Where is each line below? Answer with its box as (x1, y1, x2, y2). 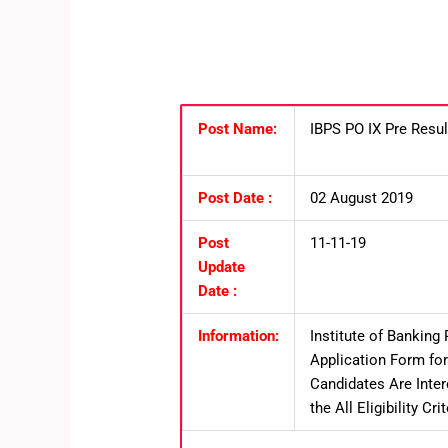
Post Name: (197, 119, 277, 138)
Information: (197, 326, 279, 345)
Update (197, 257, 245, 276)
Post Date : (197, 188, 272, 207)
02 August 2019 (309, 188, 417, 207)
